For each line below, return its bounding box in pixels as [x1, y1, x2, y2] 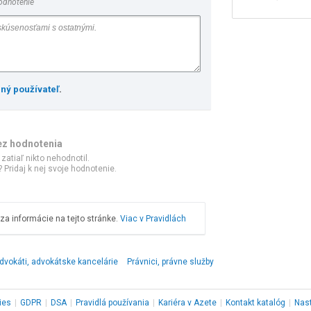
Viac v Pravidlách [120, 214, 186, 224]
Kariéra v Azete [158, 298, 217, 308]
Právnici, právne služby [127, 257, 214, 267]
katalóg [255, 298, 285, 308]
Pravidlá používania [76, 298, 149, 308]
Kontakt [226, 298, 255, 308]
